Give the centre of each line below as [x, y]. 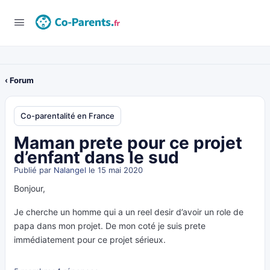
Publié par [34, 170]
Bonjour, [30, 188]
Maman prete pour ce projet [128, 143]
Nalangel [70, 170]
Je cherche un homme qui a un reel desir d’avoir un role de [129, 212]
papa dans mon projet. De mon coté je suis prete [110, 226]
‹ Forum [19, 80]
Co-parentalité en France [67, 116]
